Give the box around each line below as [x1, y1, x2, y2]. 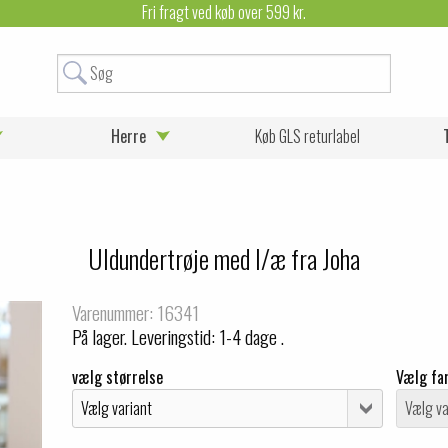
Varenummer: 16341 [72, 298, 200, 327]
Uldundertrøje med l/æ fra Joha [88, 239, 360, 278]
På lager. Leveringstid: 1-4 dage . [72, 322, 285, 351]
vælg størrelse [72, 365, 164, 389]
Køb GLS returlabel [254, 123, 360, 148]
